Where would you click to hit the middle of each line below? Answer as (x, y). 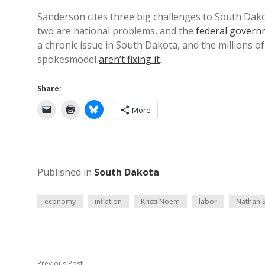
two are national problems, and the (117, 31)
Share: (49, 88)
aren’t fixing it (129, 59)
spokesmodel (68, 59)
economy (60, 201)
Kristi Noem (160, 201)
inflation (108, 201)
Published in (66, 172)
